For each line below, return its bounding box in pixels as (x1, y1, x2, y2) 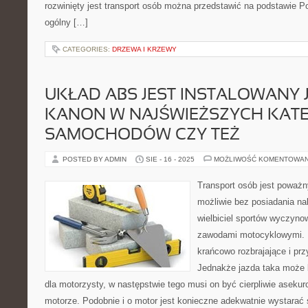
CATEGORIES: (63, 45, 112, 53)
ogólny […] (45, 17, 88, 27)
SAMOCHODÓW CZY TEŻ (45, 128, 240, 143)
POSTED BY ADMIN (63, 155, 129, 163)
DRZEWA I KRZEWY (112, 45, 177, 53)
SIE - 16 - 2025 (146, 155, 195, 163)
